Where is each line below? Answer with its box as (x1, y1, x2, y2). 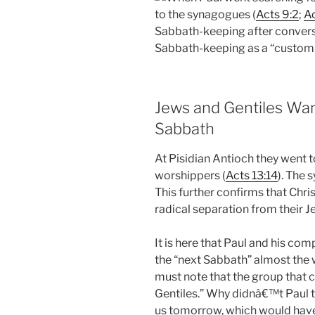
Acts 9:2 (256, 7, 299, 21)
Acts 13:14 (226, 169, 278, 183)
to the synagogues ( (155, 7, 256, 21)
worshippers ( (155, 169, 226, 183)
